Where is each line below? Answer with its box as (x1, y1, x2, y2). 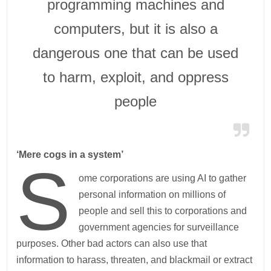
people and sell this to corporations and (78, 205, 247, 216)
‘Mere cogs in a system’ (16, 149, 124, 160)
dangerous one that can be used (33, 44, 238, 61)
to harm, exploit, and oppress (42, 68, 229, 85)
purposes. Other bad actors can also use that (16, 238, 207, 249)
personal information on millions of (78, 189, 226, 200)
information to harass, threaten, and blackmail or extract (16, 254, 253, 265)
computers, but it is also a (53, 20, 218, 37)
